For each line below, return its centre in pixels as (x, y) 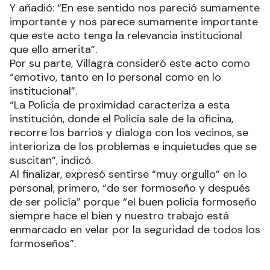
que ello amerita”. (53, 50)
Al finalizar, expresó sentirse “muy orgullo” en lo (128, 174)
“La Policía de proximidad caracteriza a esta (120, 105)
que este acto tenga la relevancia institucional (126, 36)
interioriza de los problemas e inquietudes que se (133, 147)
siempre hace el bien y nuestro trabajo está (119, 216)
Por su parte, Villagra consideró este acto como (130, 64)
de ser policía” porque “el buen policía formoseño (133, 202)
